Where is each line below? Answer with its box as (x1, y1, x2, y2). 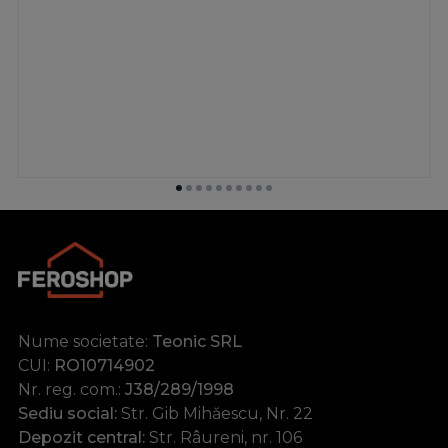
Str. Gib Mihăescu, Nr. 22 (117, 404, 313, 424)
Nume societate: (18, 332, 152, 352)
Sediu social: (18, 404, 117, 424)
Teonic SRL (152, 332, 242, 352)
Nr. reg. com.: (18, 380, 125, 400)
